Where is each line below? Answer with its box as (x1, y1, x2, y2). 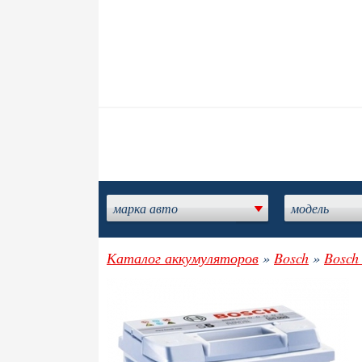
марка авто (113, 200, 178, 217)
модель (291, 200, 329, 217)
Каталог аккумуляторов (107, 248, 259, 267)
